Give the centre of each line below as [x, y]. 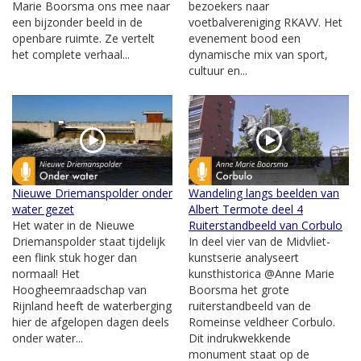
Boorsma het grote [239, 290]
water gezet [43, 209]
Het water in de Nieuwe [73, 225]
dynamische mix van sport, [258, 55]
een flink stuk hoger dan [75, 257]
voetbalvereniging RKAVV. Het [266, 23]
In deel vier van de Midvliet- [259, 241]
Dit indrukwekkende [240, 338]
